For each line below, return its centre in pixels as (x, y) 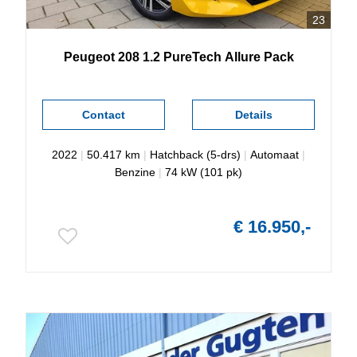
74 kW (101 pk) (204, 172)
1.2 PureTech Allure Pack (218, 57)
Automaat (275, 155)
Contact (103, 115)
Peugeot (89, 57)
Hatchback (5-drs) (195, 155)
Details (253, 115)
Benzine (135, 172)
